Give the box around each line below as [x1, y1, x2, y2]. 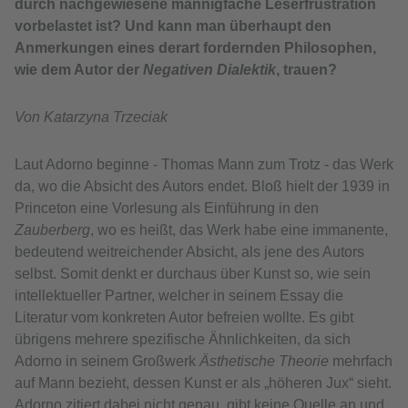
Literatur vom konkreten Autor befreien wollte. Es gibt [15, 310, 353, 326]
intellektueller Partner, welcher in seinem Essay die [15, 288, 343, 304]
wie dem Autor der [15, 62, 143, 78]
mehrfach [329, 353, 393, 370]
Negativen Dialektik [143, 62, 276, 78]
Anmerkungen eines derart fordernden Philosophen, [15, 40, 376, 56]
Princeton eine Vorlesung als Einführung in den [15, 200, 319, 217]
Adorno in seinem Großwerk [15, 353, 199, 370]
